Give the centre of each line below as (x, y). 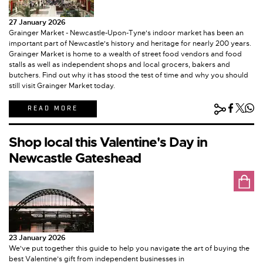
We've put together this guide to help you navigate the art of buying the (129, 249)
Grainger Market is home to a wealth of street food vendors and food (125, 54)
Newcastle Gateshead (75, 159)
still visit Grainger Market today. (62, 86)
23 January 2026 (37, 238)
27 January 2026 (37, 23)
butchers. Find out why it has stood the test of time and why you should (129, 75)
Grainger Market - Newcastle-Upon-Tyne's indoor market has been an (126, 33)
